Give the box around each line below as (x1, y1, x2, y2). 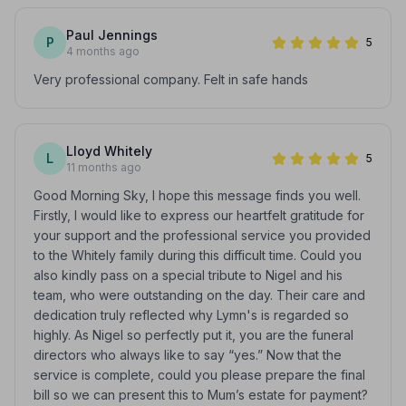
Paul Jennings (66, 27, 158, 43)
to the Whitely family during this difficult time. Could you (34, 247, 362, 263)
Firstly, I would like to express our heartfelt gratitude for (34, 208, 364, 223)
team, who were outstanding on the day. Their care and (34, 287, 365, 303)
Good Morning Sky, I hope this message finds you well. (34, 188, 361, 203)
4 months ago (66, 44, 140, 58)
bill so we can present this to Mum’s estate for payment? (34, 387, 368, 402)
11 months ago (66, 160, 141, 174)
